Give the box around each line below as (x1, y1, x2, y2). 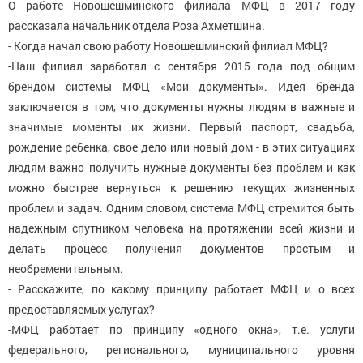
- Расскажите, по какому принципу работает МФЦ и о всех (8, 280, 355, 297)
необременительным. (8, 260, 123, 276)
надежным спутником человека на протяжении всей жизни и (8, 220, 355, 236)
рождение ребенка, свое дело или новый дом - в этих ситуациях (8, 139, 355, 155)
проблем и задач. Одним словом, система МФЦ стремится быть (8, 199, 355, 216)
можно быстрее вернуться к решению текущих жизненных (8, 179, 355, 195)
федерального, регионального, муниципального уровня (8, 341, 355, 357)
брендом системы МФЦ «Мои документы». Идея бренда (8, 78, 355, 94)
